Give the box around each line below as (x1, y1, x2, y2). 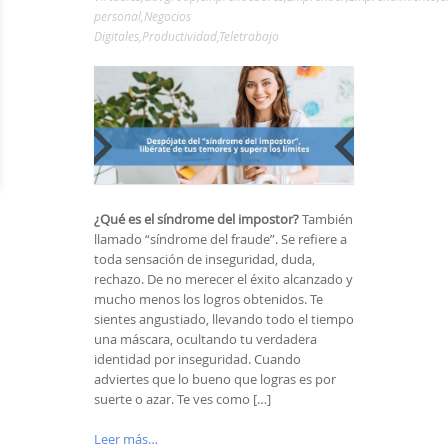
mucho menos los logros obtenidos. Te (94, 290, 323, 309)
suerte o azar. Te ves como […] (94, 390, 271, 409)
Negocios (144, 8, 191, 24)
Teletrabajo (219, 28, 279, 44)
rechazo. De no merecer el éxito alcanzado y (94, 270, 353, 289)
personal (94, 8, 141, 24)
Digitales (94, 28, 139, 44)
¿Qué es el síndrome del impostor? (94, 210, 302, 229)
